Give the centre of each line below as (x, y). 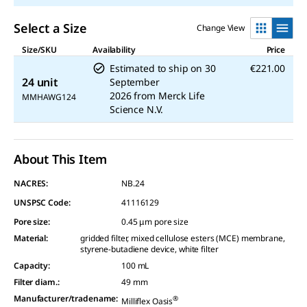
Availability (114, 50)
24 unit (40, 82)
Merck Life (181, 96)
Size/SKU (40, 50)
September (135, 82)
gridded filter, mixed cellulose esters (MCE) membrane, (183, 238)
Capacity (31, 266)
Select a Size (50, 28)
